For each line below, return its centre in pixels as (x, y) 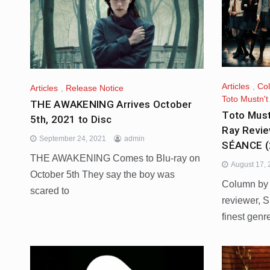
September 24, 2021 (73, 138)
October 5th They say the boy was (102, 174)
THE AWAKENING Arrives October (111, 104)
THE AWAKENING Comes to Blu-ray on (115, 158)
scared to (50, 190)
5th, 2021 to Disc (71, 119)
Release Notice (95, 88)
